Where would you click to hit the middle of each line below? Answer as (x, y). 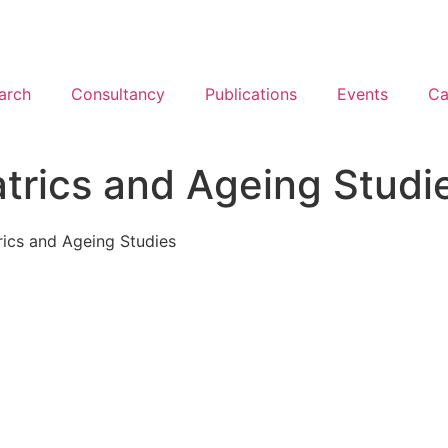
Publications (251, 93)
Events (362, 93)
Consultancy (118, 93)
